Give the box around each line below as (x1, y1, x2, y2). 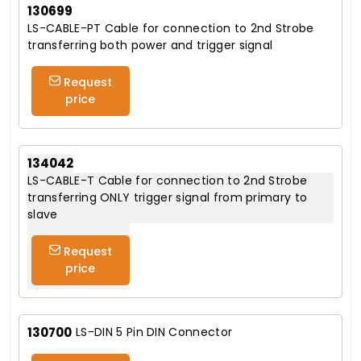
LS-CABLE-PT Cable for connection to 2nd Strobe (27, 20, 314, 37)
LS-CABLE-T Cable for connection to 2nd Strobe (27, 172, 308, 189)
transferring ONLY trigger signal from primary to (27, 189, 308, 206)
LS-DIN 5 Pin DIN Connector (76, 324, 233, 341)
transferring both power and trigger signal (27, 37, 273, 54)
